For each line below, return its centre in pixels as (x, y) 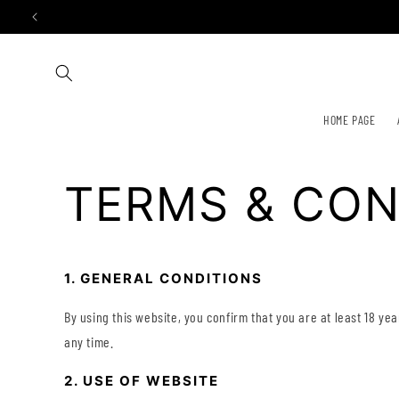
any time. (89, 342)
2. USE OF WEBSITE (142, 380)
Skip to (47, 12)
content (49, 28)
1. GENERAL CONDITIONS (163, 279)
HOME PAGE (350, 120)
